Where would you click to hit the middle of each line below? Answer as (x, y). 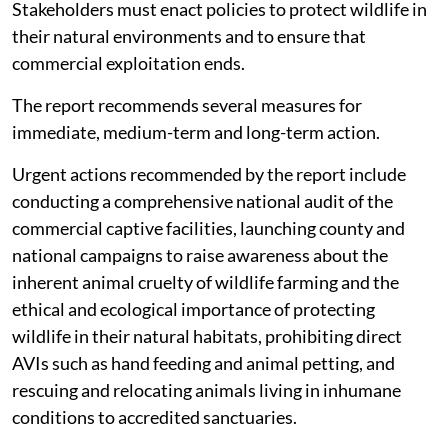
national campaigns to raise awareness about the (200, 294)
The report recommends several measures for (187, 144)
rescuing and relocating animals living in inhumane (206, 429)
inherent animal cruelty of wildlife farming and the (205, 321)
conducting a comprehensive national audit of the (202, 240)
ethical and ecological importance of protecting (193, 348)
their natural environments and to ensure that (189, 75)
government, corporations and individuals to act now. (217, 21)
